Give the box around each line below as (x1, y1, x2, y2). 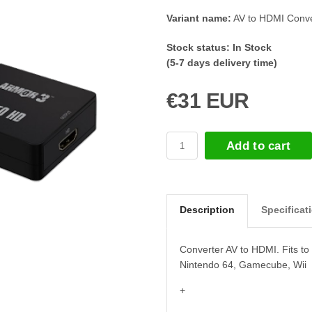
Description (180, 204, 235, 215)
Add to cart (226, 139, 291, 153)
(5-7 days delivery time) (166, 57, 277, 68)
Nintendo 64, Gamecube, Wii (180, 259, 306, 270)
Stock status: (166, 42, 230, 53)
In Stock (233, 42, 272, 53)
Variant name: (166, 13, 231, 24)
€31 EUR (166, 89, 249, 112)
